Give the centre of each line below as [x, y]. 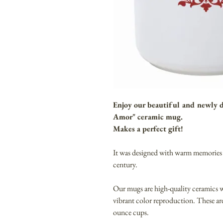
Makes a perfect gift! [148, 129]
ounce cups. [131, 213]
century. [125, 165]
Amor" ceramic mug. [148, 117]
